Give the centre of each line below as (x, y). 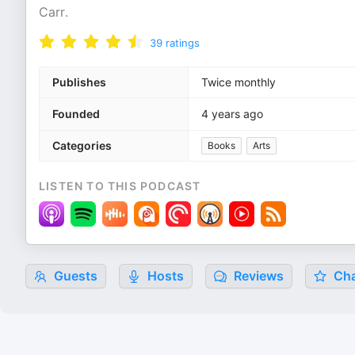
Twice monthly (239, 82)
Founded (76, 114)
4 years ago (232, 114)
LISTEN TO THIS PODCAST (120, 186)
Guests (74, 276)
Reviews (257, 276)
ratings (183, 43)
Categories (82, 145)
